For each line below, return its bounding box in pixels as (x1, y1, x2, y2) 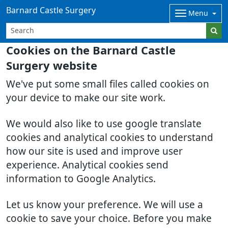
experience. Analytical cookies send (6, 160, 168, 170)
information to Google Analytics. (6, 174, 156, 184)
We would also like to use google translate (6, 119, 202, 129)
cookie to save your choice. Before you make (6, 214, 212, 223)
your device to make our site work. (6, 93, 165, 103)
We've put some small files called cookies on (6, 79, 209, 89)
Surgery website (6, 60, 97, 71)
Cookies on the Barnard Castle (6, 45, 176, 56)
